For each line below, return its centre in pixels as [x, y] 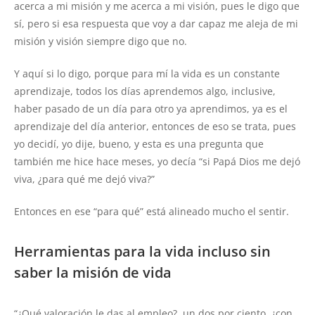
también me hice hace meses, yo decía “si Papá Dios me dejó [157, 162]
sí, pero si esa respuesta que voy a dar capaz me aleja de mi [156, 24]
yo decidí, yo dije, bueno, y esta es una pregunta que [139, 144]
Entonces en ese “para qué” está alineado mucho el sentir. [152, 212]
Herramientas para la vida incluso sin [142, 252]
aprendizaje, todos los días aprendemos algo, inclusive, [145, 91]
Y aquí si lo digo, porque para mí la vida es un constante [147, 74]
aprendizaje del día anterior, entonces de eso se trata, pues [155, 127]
